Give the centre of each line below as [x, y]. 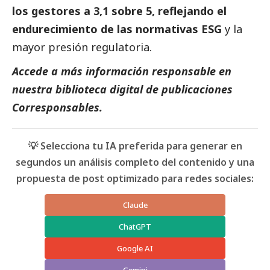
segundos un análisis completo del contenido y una [135, 162]
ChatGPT [135, 227]
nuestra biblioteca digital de [87, 89]
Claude [135, 205]
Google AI [135, 249]
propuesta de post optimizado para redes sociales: [135, 179]
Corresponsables [56, 108]
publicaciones [197, 89]
